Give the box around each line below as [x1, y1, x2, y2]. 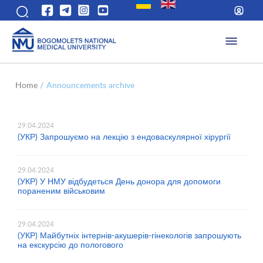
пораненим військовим [17, 185, 105, 197]
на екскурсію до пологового [17, 239, 123, 251]
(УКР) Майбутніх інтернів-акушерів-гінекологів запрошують [17, 230, 241, 241]
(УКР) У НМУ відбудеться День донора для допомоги [17, 176, 221, 187]
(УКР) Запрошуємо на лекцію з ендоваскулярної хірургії [17, 131, 231, 143]
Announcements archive [46, 79, 135, 91]
